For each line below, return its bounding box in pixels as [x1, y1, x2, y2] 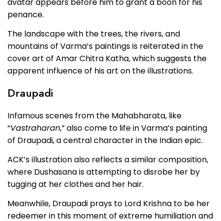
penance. [7, 8, 44, 20]
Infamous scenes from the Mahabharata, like [7, 110, 182, 121]
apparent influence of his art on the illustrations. [7, 65, 193, 77]
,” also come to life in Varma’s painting [60, 122, 207, 134]
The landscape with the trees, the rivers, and [7, 28, 180, 40]
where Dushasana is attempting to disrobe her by [7, 166, 200, 178]
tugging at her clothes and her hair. [7, 178, 144, 190]
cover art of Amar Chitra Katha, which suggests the [7, 53, 207, 65]
